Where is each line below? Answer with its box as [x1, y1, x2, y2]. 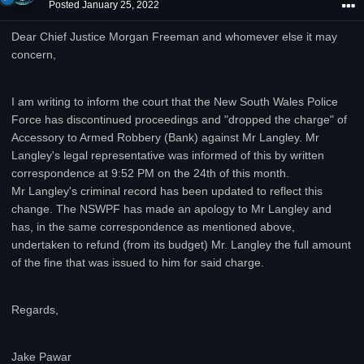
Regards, [11, 303, 58, 316]
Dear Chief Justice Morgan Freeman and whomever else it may [11, 30, 337, 43]
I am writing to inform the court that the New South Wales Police [11, 95, 338, 108]
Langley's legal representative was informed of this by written [11, 149, 324, 162]
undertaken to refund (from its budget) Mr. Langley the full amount [11, 238, 351, 251]
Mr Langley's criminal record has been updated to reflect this [11, 184, 323, 197]
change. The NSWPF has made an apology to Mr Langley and [11, 202, 331, 215]
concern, [11, 48, 56, 61]
